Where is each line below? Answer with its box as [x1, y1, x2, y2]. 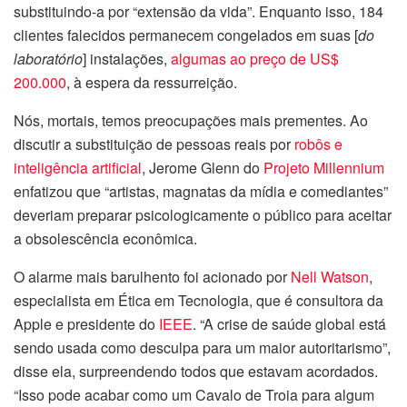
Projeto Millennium [263, 157, 384, 179]
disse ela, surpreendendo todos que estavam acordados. [14, 361, 378, 382]
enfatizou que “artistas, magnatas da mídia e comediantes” [14, 181, 388, 203]
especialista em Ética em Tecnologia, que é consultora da [14, 290, 383, 312]
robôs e [294, 134, 342, 155]
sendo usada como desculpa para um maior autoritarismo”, [14, 337, 391, 359]
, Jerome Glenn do [142, 157, 263, 179]
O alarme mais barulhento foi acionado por [14, 266, 291, 288]
